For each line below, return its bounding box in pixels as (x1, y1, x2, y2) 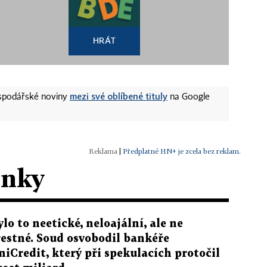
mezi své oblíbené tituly (70, 90, 167, 101)
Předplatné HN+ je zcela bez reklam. (123, 146, 241, 156)
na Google (167, 92, 210, 101)
